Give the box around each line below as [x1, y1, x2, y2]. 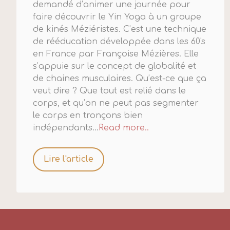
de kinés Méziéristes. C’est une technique [33, 25, 206, 34]
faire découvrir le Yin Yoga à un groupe [33, 12, 201, 22]
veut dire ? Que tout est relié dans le [33, 86, 186, 96]
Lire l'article [44, 155, 94, 164]
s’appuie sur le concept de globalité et [33, 62, 196, 71]
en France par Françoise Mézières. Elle [33, 49, 199, 59]
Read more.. [99, 123, 149, 133]
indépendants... [33, 123, 99, 133]
